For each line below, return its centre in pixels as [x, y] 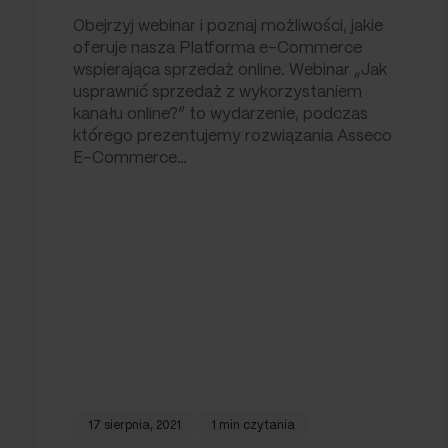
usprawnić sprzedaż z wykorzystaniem [217, 92]
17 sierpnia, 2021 [134, 425]
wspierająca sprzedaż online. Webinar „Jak [230, 70]
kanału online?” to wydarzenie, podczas [220, 114]
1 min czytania [253, 425]
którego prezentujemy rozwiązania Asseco [232, 136]
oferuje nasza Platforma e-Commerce [217, 48]
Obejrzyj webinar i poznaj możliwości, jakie [228, 26]
